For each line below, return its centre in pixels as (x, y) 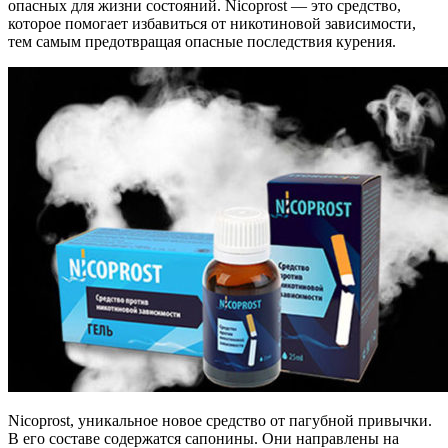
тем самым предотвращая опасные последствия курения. (202, 41)
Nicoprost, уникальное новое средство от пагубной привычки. (220, 420)
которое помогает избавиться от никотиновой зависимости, (212, 23)
